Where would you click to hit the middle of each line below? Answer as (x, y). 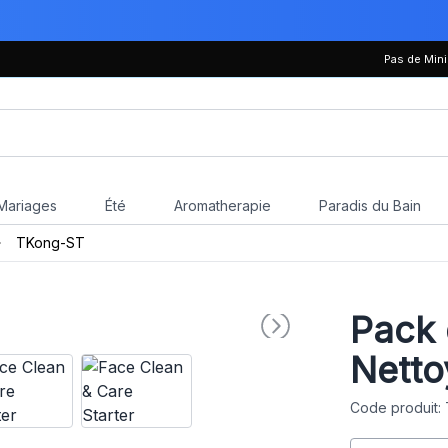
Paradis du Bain (369, 205)
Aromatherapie (222, 205)
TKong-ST (50, 242)
